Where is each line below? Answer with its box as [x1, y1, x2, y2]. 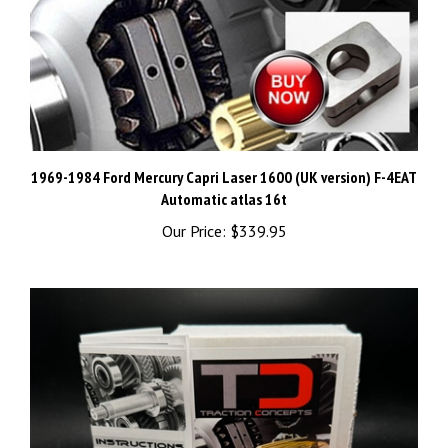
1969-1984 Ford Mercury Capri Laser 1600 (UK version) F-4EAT [31, 170, 417, 191]
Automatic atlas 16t [161, 192, 287, 213]
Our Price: [161, 224, 226, 245]
